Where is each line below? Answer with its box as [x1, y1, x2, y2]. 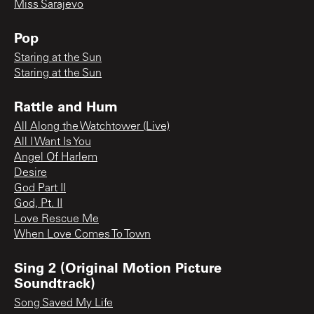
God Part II [14, 182, 66, 194]
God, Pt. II [14, 198, 62, 210]
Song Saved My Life [14, 297, 113, 309]
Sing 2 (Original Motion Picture [14, 257, 221, 276]
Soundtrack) [14, 273, 95, 292]
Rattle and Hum [14, 96, 118, 115]
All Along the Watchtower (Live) [14, 121, 170, 132]
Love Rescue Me [14, 213, 99, 225]
